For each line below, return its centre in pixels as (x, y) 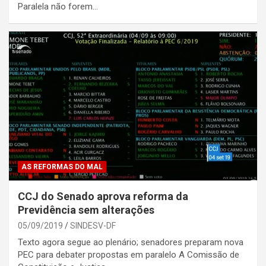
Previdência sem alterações (86, 210)
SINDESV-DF (93, 226)
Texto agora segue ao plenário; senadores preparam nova (131, 243)
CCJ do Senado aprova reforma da (103, 197)
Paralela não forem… (58, 7)
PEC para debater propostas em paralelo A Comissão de (129, 255)
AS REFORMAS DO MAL (62, 167)
